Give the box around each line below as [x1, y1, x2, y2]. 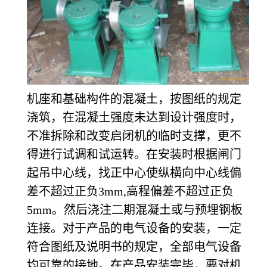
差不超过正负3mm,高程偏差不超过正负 [27, 184, 234, 198]
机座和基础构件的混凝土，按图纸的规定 [27, 92, 241, 105]
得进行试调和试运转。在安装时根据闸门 [27, 147, 241, 161]
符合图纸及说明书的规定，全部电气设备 [27, 240, 241, 253]
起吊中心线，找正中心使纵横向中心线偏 [27, 166, 241, 179]
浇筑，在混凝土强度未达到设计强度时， [27, 110, 241, 124]
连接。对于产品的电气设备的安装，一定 [27, 221, 241, 235]
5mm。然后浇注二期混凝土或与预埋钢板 [27, 203, 243, 216]
